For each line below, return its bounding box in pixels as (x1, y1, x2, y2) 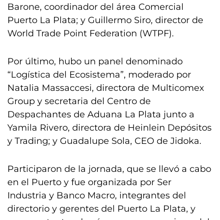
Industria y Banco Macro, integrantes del (7, 190, 186, 201)
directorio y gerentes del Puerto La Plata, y (7, 203, 195, 214)
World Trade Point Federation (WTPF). (7, 28, 174, 39)
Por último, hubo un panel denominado (7, 56, 183, 67)
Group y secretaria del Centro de (7, 96, 151, 107)
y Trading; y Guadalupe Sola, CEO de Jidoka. (7, 136, 201, 146)
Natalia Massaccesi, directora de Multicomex (7, 82, 204, 93)
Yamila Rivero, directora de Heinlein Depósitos (7, 122, 212, 133)
